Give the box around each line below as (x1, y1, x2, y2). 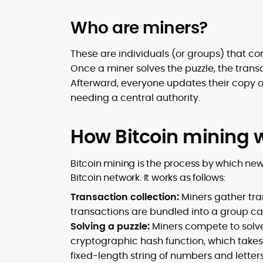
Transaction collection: (70, 190, 179, 204)
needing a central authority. (70, 91, 200, 104)
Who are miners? (70, 16, 208, 39)
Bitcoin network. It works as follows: (70, 171, 225, 184)
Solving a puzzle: (70, 220, 150, 233)
